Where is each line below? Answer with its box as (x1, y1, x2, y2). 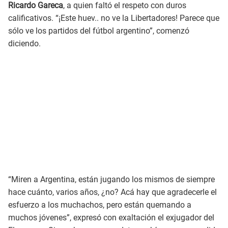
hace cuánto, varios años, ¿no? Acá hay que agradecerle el (8, 187, 217, 197)
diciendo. (8, 39, 41, 49)
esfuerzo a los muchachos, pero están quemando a (8, 200, 191, 210)
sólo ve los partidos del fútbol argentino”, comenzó (8, 26, 189, 36)
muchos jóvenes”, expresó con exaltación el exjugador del (8, 213, 214, 223)
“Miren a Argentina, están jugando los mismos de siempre (8, 175, 215, 185)
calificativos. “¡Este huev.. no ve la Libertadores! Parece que (8, 13, 219, 23)
